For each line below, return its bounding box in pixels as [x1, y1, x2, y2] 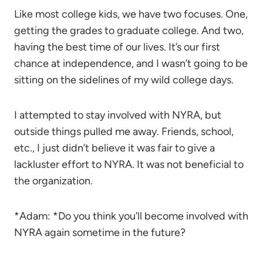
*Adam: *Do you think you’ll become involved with [14, 210, 248, 222]
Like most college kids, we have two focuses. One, [14, 8, 248, 21]
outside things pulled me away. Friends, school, [14, 125, 234, 138]
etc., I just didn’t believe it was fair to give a [14, 141, 215, 154]
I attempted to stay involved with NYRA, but [14, 109, 221, 122]
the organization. [14, 174, 93, 187]
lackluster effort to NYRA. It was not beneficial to [14, 158, 244, 171]
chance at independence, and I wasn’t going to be [14, 57, 248, 70]
